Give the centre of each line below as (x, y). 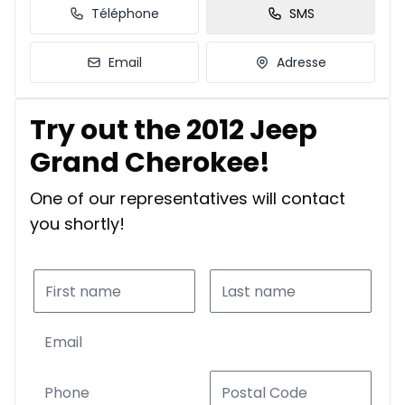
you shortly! (77, 224)
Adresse (301, 63)
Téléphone (125, 14)
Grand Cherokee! (150, 163)
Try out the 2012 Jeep (174, 131)
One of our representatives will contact (188, 199)
